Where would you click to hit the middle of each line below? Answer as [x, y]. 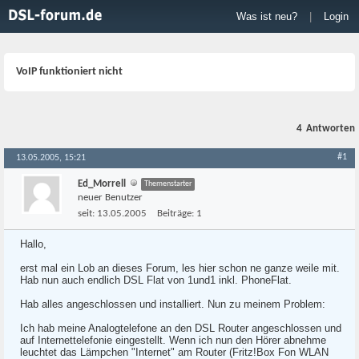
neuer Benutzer [110, 198]
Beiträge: [175, 214]
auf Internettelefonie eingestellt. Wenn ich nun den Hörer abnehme [173, 340]
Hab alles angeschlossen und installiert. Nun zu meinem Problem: [173, 304]
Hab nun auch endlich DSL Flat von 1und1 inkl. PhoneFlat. [156, 280]
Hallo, [33, 244]
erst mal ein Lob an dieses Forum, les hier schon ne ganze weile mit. [180, 268]
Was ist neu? [267, 16]
